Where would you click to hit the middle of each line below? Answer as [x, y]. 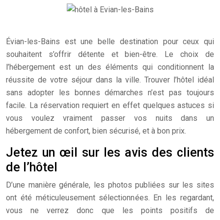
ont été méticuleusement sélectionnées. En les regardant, [110, 198]
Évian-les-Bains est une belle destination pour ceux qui [110, 41]
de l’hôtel [32, 167]
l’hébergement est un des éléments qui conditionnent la [110, 67]
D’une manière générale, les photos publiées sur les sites [110, 185]
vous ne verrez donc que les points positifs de [110, 210]
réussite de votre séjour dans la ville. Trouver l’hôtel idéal [110, 80]
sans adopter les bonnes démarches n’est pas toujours [110, 93]
